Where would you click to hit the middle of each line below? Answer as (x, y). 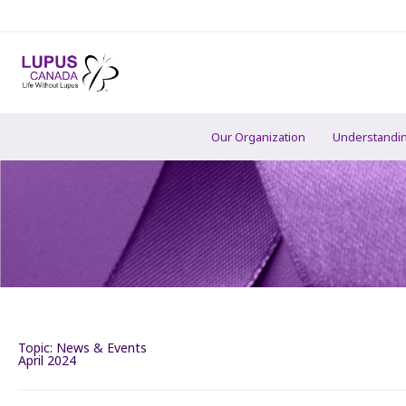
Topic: (37, 348)
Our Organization (258, 137)
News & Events (101, 348)
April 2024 (47, 361)
